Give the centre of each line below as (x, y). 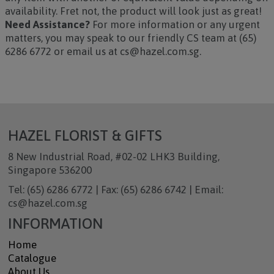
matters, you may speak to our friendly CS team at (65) (130, 38)
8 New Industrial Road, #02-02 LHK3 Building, (113, 157)
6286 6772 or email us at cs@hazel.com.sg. (103, 51)
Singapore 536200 (50, 170)
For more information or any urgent (176, 24)
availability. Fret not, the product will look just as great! (133, 11)
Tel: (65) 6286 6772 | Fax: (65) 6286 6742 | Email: (115, 190)
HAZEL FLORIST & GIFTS (85, 135)
